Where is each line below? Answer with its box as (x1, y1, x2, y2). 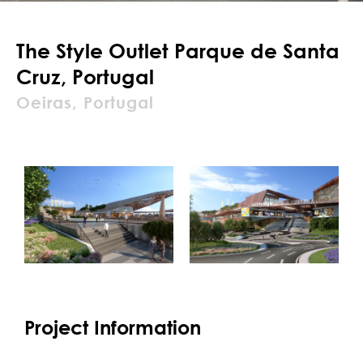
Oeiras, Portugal (16, 93, 154, 112)
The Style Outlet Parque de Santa (16, 39, 340, 62)
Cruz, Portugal (16, 65, 154, 88)
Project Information (24, 315, 201, 339)
